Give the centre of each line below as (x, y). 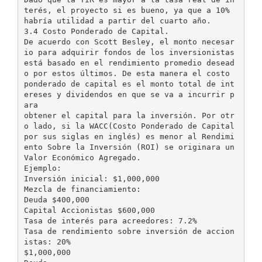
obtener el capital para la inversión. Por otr (129, 115)
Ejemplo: (42, 168)
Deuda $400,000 (56, 199)
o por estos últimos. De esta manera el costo (127, 73)
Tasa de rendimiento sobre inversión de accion (129, 231)
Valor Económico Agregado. (82, 157)
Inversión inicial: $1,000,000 (92, 178)
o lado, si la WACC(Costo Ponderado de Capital (129, 126)
